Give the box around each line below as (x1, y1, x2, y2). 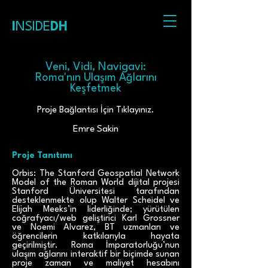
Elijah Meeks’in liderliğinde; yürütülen (12, 205, 179, 214)
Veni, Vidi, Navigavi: (45, 62, 146, 72)
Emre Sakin (73, 124, 118, 134)
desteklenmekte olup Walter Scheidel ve (12, 196, 179, 205)
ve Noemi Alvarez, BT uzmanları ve (12, 223, 179, 232)
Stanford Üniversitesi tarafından (12, 187, 179, 196)
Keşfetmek (70, 83, 121, 94)
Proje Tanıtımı (12, 151, 72, 160)
